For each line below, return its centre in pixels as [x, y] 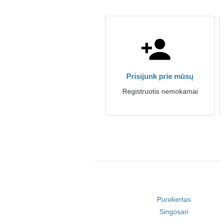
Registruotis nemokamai [160, 91]
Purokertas [174, 199]
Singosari [174, 212]
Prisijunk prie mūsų [160, 76]
